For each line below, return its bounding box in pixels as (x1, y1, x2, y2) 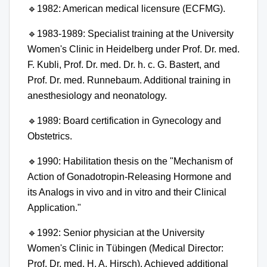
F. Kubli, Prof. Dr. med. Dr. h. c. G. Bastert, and (27, 59, 220, 70)
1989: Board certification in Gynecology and (37, 115, 221, 126)
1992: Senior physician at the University (37, 227, 204, 238)
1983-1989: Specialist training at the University (37, 28, 234, 39)
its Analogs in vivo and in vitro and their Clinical (27, 187, 226, 197)
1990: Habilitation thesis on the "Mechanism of (37, 156, 232, 166)
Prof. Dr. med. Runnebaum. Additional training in (27, 74, 231, 85)
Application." (27, 202, 81, 213)
